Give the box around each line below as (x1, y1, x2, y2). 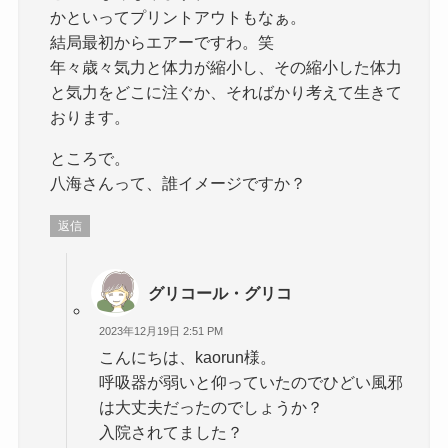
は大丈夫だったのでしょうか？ (99, 398, 324, 417)
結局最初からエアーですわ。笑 (50, 32, 275, 51)
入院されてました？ (99, 423, 244, 442)
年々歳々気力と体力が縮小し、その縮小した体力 (50, 57, 403, 76)
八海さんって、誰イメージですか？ (50, 174, 307, 193)
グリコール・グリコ (147, 283, 292, 302)
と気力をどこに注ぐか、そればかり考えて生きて (50, 82, 403, 101)
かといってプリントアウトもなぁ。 (50, 7, 307, 26)
